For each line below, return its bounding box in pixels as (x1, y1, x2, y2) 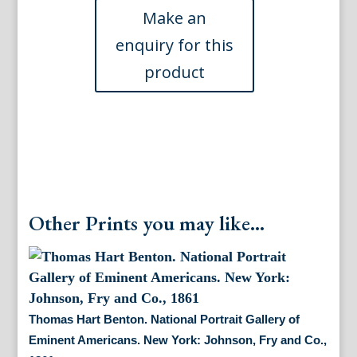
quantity (93, 210, 174, 240)
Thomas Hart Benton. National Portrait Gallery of (28, 312, 300, 327)
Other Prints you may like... (28, 210, 265, 237)
